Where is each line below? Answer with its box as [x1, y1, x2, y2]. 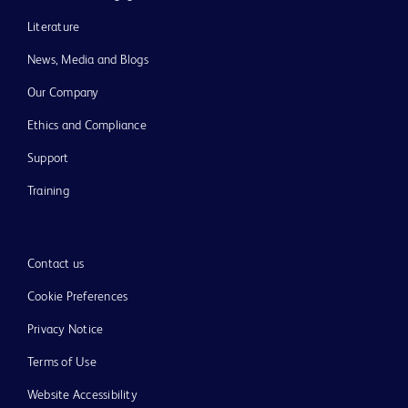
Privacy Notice [27, 323, 104, 337]
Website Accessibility [27, 388, 138, 402]
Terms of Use [27, 356, 97, 369]
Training [27, 184, 69, 198]
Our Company [27, 87, 99, 99]
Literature [27, 21, 80, 35]
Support [27, 151, 69, 165]
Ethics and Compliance [27, 118, 147, 132]
